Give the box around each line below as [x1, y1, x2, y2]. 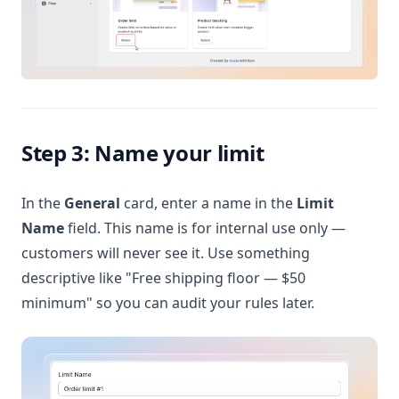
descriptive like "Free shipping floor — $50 [21, 268, 305, 289]
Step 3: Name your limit [21, 138, 265, 168]
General [64, 193, 120, 214]
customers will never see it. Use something [21, 243, 310, 264]
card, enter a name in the [120, 193, 297, 214]
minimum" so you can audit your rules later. [21, 293, 314, 313]
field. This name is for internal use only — [64, 218, 346, 239]
